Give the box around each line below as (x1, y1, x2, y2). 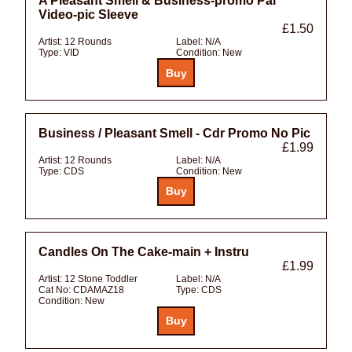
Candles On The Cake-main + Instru (38, 244, 249, 258)
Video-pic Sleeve (38, 8, 138, 22)
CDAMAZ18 (73, 284, 124, 295)
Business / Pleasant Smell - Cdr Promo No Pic (38, 126, 310, 140)
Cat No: (38, 284, 73, 295)
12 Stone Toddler (64, 273, 137, 284)
